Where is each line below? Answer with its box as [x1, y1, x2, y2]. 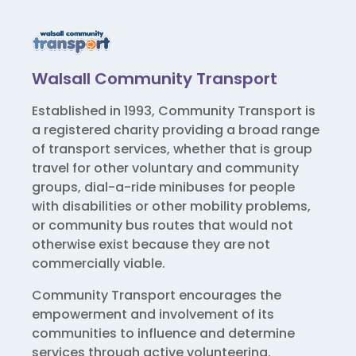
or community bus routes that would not [32, 216, 293, 235]
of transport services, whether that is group [32, 140, 312, 159]
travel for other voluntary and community [32, 159, 299, 178]
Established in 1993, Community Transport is [32, 102, 315, 121]
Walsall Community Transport [32, 68, 277, 91]
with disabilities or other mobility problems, [32, 197, 311, 216]
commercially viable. [32, 254, 165, 273]
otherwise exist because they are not [32, 235, 270, 254]
